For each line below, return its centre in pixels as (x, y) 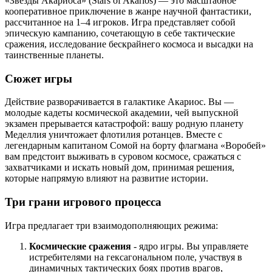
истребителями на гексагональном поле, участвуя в (136, 257)
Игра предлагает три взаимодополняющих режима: (111, 225)
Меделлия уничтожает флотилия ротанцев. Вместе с (114, 135)
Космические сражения (80, 246)
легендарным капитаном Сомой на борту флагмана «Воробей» (135, 146)
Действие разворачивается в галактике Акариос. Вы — (119, 102)
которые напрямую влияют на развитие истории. (107, 178)
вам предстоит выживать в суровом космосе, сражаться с (123, 157)
